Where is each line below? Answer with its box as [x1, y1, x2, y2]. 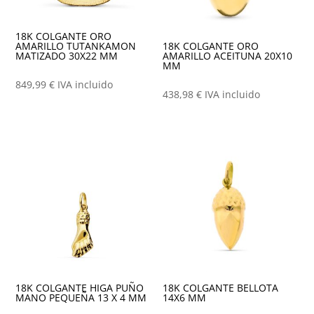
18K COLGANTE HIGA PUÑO [15, 281, 144, 294]
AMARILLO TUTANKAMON [15, 39, 137, 53]
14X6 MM [163, 291, 207, 304]
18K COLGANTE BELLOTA [163, 281, 279, 294]
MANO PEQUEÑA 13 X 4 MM [15, 291, 147, 304]
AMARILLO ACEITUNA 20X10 [163, 49, 293, 63]
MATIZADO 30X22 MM [15, 49, 118, 63]
